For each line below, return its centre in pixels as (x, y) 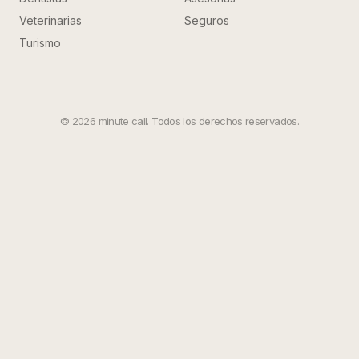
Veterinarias (50, 20)
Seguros (207, 20)
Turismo (40, 43)
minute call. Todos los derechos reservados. (198, 121)
